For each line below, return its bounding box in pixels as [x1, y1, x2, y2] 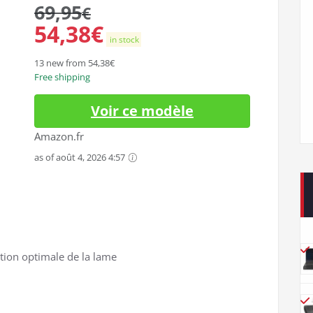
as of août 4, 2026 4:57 [34, 151, 127, 163]
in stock [108, 34, 140, 45]
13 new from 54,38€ [34, 57, 115, 69]
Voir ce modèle [91, 101, 194, 120]
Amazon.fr [34, 129, 84, 143]
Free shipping [34, 71, 90, 83]
